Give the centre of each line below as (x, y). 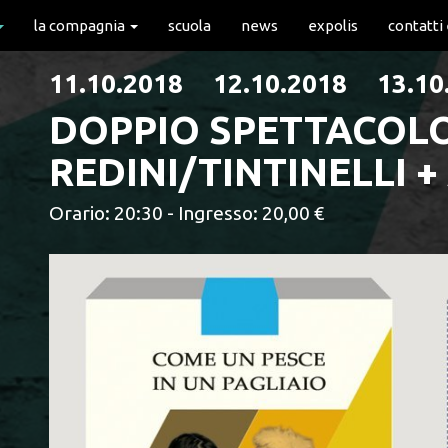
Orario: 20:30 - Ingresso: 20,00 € (186, 213)
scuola (189, 25)
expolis (333, 25)
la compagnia (81, 25)
